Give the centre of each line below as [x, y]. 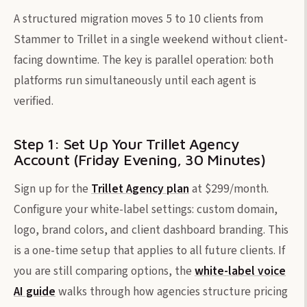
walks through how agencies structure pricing [172, 291]
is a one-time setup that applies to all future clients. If [149, 250]
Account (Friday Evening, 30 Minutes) [140, 159]
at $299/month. [229, 188]
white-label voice [240, 271]
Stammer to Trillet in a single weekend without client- [151, 39]
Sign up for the [52, 188]
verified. [34, 101]
